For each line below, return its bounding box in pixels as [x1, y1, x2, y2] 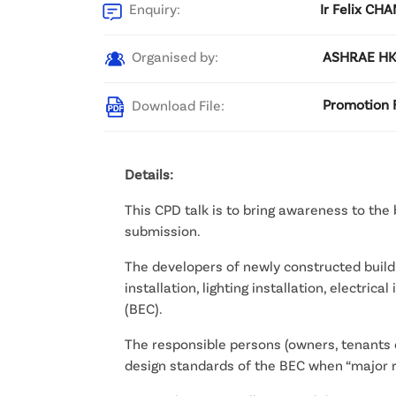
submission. [125, 221, 201, 239]
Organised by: [128, 47, 218, 65]
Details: [125, 164, 173, 182]
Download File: [128, 95, 225, 113]
